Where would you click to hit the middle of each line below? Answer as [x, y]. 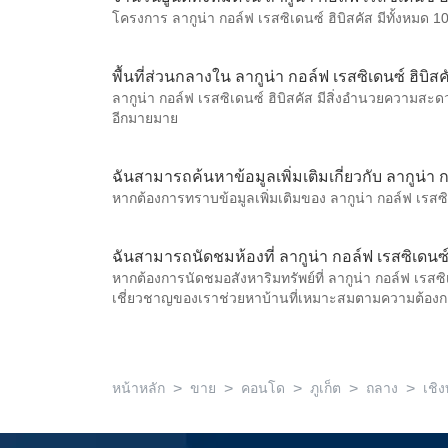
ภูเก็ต [325, 388]
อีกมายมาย [145, 118]
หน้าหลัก [138, 388]
